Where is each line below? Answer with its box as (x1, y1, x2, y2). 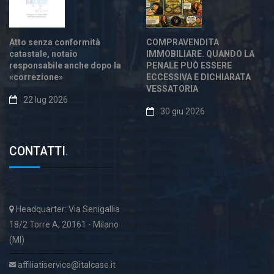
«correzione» (9, 72, 63, 82)
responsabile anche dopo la (9, 61, 121, 70)
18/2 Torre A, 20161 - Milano (9, 220, 119, 229)
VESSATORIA (146, 84, 198, 94)
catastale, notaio (9, 49, 78, 59)
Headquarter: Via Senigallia (14, 204, 120, 214)
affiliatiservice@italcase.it (16, 260, 116, 270)
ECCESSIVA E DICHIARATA (146, 72, 251, 82)
